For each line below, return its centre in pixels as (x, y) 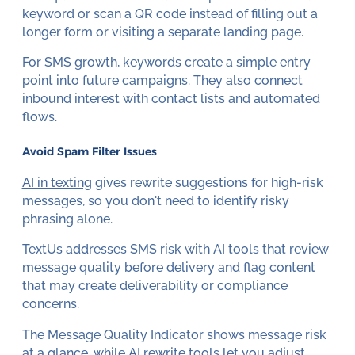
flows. (39, 117)
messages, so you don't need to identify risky (155, 200)
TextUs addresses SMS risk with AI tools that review (175, 250)
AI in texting (57, 182)
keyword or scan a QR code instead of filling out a (170, 13)
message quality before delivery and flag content (168, 268)
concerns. (50, 304)
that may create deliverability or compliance (155, 286)
